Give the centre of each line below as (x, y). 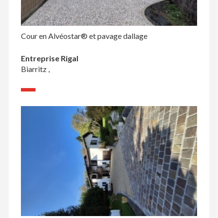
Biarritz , (35, 69)
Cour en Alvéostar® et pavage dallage (84, 36)
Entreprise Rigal (49, 58)
